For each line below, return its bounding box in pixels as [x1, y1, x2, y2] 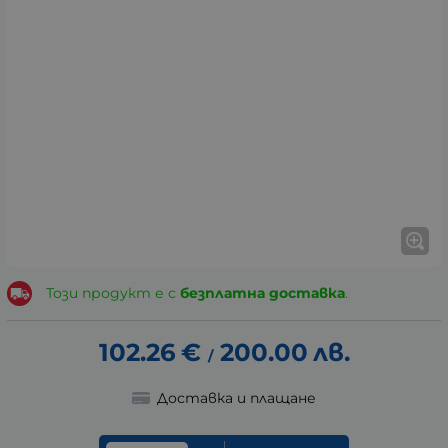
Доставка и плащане [156, 389, 316, 408]
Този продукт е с [45, 284, 180, 303]
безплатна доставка [179, 284, 345, 303]
